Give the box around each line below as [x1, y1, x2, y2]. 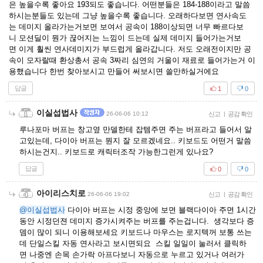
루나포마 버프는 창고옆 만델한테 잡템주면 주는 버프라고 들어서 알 [19, 125, 252, 134]
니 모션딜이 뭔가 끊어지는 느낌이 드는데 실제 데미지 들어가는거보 [9, 33, 241, 42]
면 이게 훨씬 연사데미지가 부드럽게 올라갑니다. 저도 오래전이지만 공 [9, 45, 251, 53]
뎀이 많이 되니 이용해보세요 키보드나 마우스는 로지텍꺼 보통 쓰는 [19, 228, 252, 237]
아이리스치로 [36, 188, 86, 198]
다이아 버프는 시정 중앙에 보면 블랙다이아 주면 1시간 [65, 205, 256, 214]
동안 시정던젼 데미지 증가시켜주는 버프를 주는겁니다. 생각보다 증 [19, 217, 254, 225]
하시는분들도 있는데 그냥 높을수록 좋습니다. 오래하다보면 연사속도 [9, 11, 247, 20]
